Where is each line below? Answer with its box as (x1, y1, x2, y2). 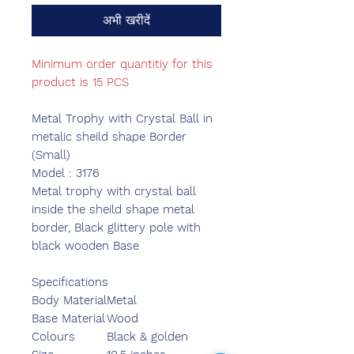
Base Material (32, 311, 105, 326)
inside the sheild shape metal (32, 202, 194, 217)
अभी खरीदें (103, 13, 150, 28)
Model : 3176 (32, 166, 100, 181)
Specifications (32, 275, 108, 290)
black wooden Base (32, 239, 139, 254)
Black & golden (107, 330, 188, 345)
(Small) (32, 148, 70, 163)
